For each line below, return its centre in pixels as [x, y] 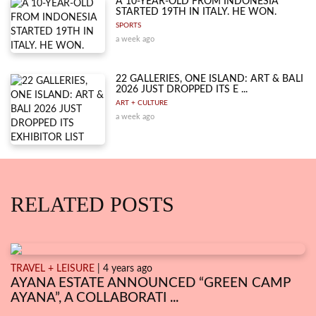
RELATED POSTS [92, 204]
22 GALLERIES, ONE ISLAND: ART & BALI [210, 79]
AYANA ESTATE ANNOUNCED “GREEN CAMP [150, 283]
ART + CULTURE [142, 103]
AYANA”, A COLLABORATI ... [95, 298]
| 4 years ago [123, 268]
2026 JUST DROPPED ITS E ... [182, 89]
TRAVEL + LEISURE [53, 268]
